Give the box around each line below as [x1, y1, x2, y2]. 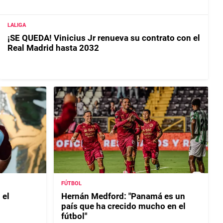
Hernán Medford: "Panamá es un [61, 191, 186, 201]
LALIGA [7, 22, 26, 29]
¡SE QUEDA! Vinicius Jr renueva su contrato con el [7, 33, 200, 43]
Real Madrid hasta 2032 [7, 43, 99, 53]
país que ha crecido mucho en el [61, 201, 186, 211]
